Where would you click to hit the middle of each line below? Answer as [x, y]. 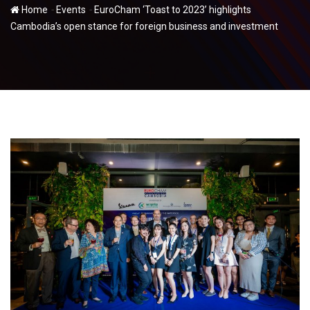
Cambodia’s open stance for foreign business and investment [144, 27]
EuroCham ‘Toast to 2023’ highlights [173, 10]
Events [71, 10]
